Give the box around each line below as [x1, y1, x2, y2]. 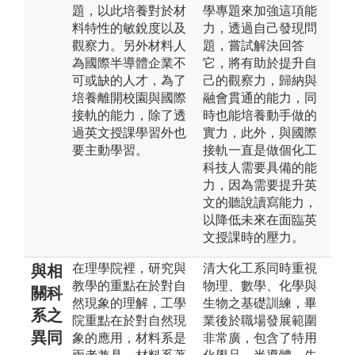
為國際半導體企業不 [72, 55, 186, 70]
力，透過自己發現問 [203, 21, 317, 35]
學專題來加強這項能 [203, 3, 317, 17]
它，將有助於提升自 [203, 55, 317, 70]
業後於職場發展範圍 [203, 313, 317, 327]
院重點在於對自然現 [72, 313, 186, 327]
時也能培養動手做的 [203, 108, 317, 122]
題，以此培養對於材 [72, 3, 186, 17]
